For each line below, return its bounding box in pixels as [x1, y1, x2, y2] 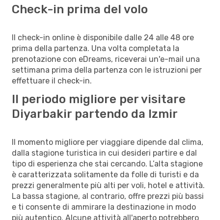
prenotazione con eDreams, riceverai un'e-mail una [12, 54, 200, 64]
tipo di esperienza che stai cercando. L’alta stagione [12, 159, 203, 168]
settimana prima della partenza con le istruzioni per [12, 65, 202, 75]
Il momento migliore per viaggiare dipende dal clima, [12, 137, 203, 147]
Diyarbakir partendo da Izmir [12, 107, 178, 121]
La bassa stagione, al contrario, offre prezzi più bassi [12, 191, 204, 201]
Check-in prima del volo [12, 2, 148, 16]
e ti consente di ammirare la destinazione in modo [12, 202, 196, 212]
